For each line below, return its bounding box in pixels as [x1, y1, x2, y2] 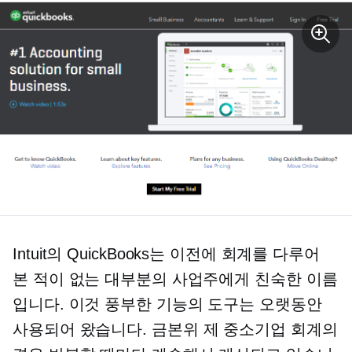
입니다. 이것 [13, 295, 105, 313]
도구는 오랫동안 [203, 295, 322, 313]
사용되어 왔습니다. [13, 321, 152, 339]
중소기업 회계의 [218, 321, 338, 339]
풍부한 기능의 [104, 295, 203, 313]
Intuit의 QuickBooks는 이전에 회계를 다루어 [13, 245, 320, 263]
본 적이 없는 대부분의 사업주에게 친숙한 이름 [13, 270, 338, 288]
